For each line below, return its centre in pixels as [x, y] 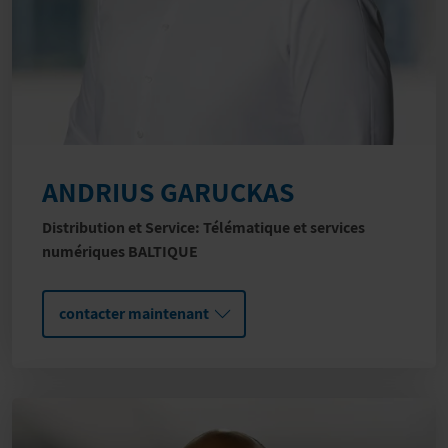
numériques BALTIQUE [120, 252]
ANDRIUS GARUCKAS [168, 192]
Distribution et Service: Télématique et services [203, 228]
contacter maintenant [134, 314]
